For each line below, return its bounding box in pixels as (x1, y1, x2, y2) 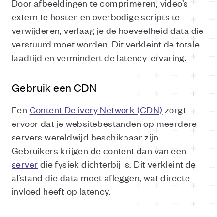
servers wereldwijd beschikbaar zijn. (12, 130, 161, 142)
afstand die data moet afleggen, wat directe (12, 171, 190, 183)
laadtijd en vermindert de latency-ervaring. (12, 51, 187, 63)
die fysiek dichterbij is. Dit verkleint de (38, 157, 196, 170)
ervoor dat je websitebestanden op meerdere (12, 117, 197, 129)
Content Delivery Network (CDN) (29, 103, 163, 115)
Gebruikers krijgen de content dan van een (12, 144, 186, 156)
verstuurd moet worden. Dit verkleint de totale (12, 37, 200, 49)
